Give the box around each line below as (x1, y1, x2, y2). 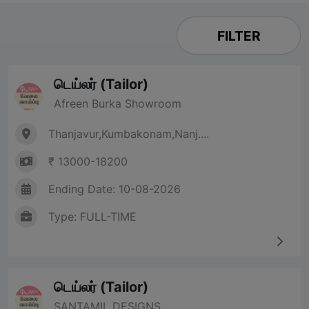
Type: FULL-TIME (48, 210, 137, 224)
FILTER (217, 27, 261, 44)
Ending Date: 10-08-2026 (48, 182, 181, 197)
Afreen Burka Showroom (54, 97, 181, 111)
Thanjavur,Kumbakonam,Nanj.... (48, 127, 209, 141)
